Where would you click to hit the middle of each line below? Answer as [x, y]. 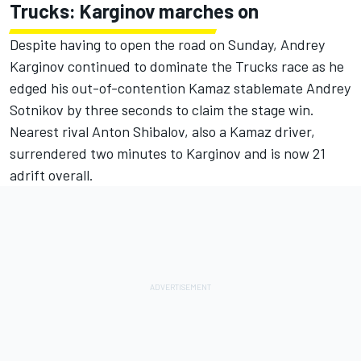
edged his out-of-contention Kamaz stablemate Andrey [180, 88]
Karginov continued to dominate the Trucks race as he [177, 66]
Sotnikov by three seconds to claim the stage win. [162, 110]
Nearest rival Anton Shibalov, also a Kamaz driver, [162, 131]
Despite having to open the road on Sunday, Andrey [167, 44]
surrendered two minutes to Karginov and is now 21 [168, 153]
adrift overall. [52, 175]
